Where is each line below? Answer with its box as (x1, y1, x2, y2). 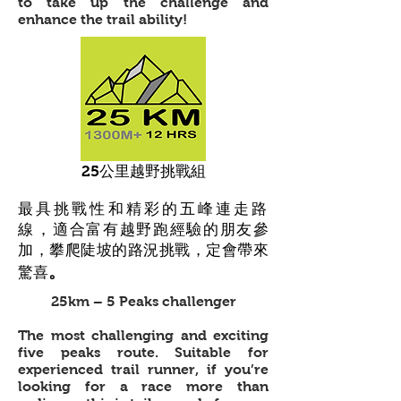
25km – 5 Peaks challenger (50, 294, 236, 309)
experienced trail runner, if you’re (18, 362, 269, 377)
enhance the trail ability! (18, 12, 191, 27)
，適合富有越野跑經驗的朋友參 (36, 221, 269, 238)
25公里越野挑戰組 (81, 163, 206, 180)
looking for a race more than (18, 379, 269, 394)
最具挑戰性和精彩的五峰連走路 (18, 200, 269, 218)
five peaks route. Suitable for (18, 345, 269, 360)
